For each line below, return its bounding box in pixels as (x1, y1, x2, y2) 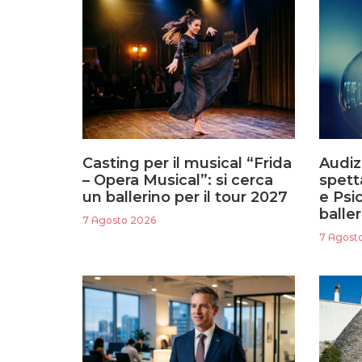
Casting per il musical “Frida (82, 154, 292, 173)
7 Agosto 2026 (82, 214, 156, 227)
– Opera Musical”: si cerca (82, 171, 273, 190)
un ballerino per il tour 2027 (82, 188, 288, 207)
